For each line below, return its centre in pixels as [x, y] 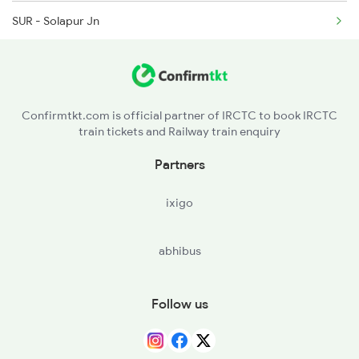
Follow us [179, 303]
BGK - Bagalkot [53, 99]
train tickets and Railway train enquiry [179, 131]
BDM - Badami [50, 138]
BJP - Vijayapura [56, 60]
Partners [179, 164]
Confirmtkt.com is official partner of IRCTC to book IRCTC [179, 115]
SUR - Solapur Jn [56, 20]
